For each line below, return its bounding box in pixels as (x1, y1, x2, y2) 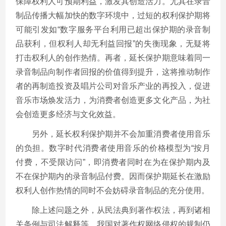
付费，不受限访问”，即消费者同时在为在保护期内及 (16, 157, 210, 166)
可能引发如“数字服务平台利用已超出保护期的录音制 (16, 25, 210, 34)
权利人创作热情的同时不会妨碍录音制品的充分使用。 (16, 186, 209, 195)
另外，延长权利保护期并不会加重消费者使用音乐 (32, 129, 210, 138)
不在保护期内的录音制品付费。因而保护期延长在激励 (16, 172, 210, 181)
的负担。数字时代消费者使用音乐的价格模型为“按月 (16, 143, 210, 152)
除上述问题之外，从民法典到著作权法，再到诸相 (32, 205, 210, 214)
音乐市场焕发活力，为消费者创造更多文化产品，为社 (16, 95, 210, 104)
